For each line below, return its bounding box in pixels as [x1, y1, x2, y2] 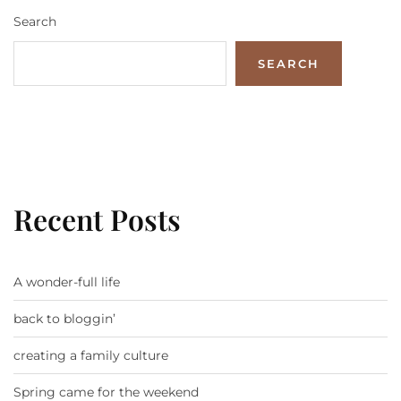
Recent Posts [13, 200, 181, 239]
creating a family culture [13, 347, 168, 364]
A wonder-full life [13, 274, 120, 291]
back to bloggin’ [13, 311, 115, 328]
